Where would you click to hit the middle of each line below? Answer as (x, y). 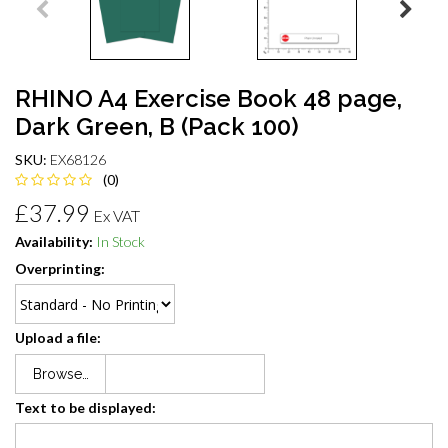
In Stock (120, 241)
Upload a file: (58, 338)
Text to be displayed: (85, 407)
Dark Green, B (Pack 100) (157, 126)
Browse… (60, 373)
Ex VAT (116, 215)
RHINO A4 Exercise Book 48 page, (208, 98)
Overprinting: (60, 268)
